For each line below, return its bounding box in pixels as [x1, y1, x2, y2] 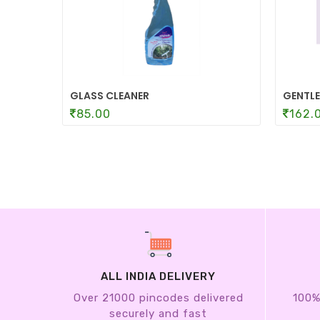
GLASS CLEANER [70, 89, 149, 104]
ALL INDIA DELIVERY [101, 270, 216, 284]
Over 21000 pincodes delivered [73, 291, 244, 305]
